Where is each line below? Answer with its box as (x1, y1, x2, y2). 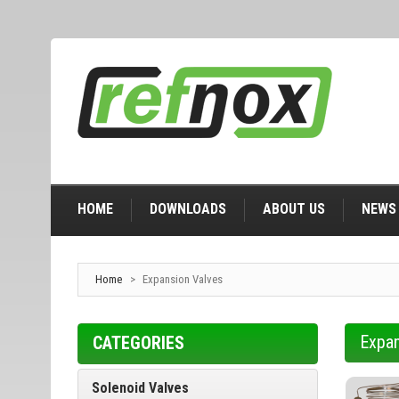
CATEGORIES (93, 332, 184, 354)
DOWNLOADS (150, 200, 226, 217)
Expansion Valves (142, 273, 223, 286)
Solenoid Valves (92, 379, 189, 396)
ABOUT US (263, 200, 325, 217)
